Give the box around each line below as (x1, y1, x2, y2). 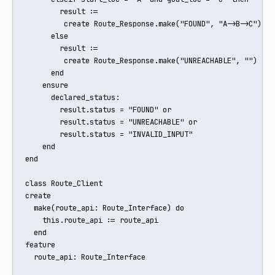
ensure (25, 80, 68, 91)
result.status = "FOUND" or (25, 104, 171, 115)
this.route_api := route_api (25, 215, 158, 226)
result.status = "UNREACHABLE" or (25, 117, 197, 128)
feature (25, 239, 55, 250)
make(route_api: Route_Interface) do (25, 203, 184, 214)
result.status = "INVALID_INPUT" (25, 129, 193, 140)
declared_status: (25, 92, 120, 103)
